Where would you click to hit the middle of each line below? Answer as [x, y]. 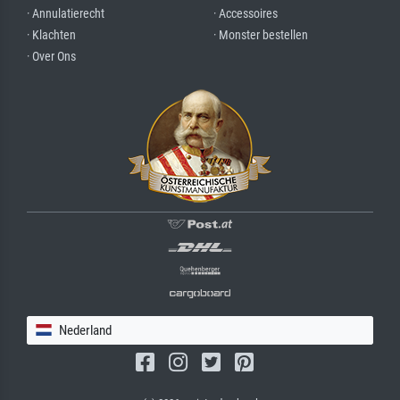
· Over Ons [51, 56]
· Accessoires [246, 13]
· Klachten [51, 35]
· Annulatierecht [66, 13]
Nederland [84, 330]
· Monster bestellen [261, 35]
